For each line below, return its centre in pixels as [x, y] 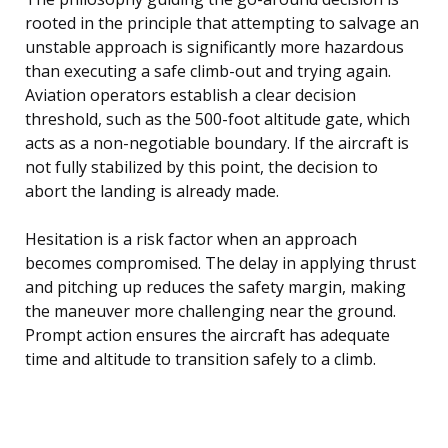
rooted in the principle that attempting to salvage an [222, 23]
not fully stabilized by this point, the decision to [201, 167]
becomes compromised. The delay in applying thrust [220, 263]
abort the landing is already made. [152, 191]
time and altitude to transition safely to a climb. [200, 359]
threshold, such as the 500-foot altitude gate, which [217, 119]
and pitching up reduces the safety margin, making [215, 287]
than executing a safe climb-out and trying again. [208, 71]
